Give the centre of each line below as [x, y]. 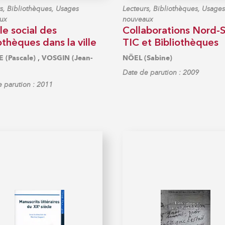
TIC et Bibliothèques [171, 43]
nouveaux [138, 19]
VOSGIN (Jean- [67, 58]
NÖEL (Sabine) [147, 58]
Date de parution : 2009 [161, 72]
